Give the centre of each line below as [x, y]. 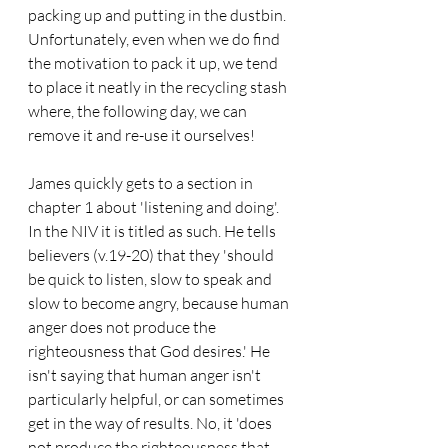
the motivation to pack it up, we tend [154, 63]
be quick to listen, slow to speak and [151, 279]
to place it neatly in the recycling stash [159, 87]
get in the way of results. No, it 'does [151, 423]
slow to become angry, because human [160, 303]
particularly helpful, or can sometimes [157, 399]
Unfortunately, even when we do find [155, 39]
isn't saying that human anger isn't [146, 375]
